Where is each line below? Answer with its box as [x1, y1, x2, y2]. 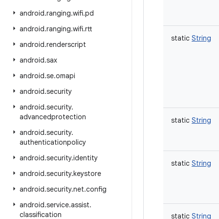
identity [73, 153, 98, 162]
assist [71, 200, 89, 209]
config [86, 185, 107, 194]
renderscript [46, 40, 86, 49]
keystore [73, 169, 101, 178]
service [46, 200, 69, 209]
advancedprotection [20, 112, 86, 121]
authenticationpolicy [20, 138, 86, 147]
